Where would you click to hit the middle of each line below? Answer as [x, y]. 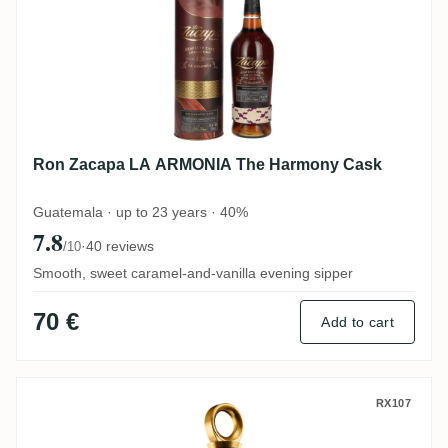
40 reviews [120, 245]
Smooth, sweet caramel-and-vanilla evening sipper [193, 272]
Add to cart [357, 321]
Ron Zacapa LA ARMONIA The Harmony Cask [207, 164]
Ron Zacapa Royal [121, 404]
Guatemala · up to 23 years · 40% [140, 211]
